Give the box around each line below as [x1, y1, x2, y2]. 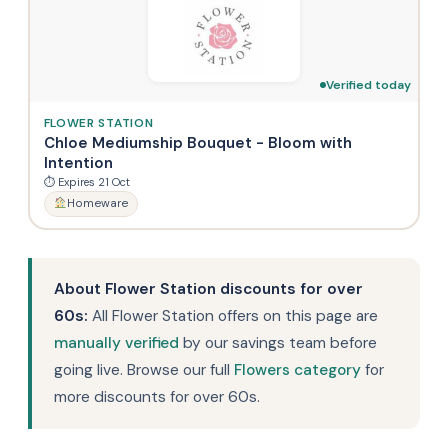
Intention [43, 152, 113, 173]
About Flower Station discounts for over [54, 279, 363, 299]
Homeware [66, 195, 128, 211]
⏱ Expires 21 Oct [43, 174, 130, 189]
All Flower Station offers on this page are [88, 306, 378, 326]
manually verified [54, 333, 179, 353]
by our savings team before [179, 333, 377, 353]
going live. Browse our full [54, 360, 234, 380]
